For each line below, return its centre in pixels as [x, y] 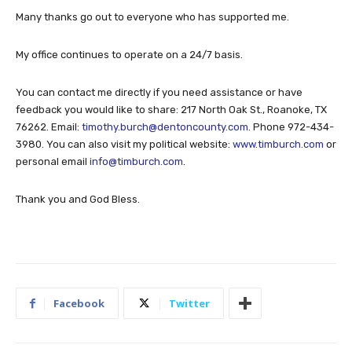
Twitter [189, 304]
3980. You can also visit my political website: [124, 145]
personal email [53, 162]
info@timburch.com [136, 162]
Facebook [79, 304]
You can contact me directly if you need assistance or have [159, 93]
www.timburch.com [278, 145]
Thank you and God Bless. [78, 200]
